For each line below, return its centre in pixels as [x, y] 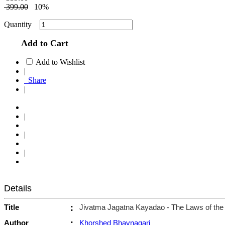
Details [18, 189]
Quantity [21, 25]
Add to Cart [42, 43]
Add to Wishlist [60, 62]
